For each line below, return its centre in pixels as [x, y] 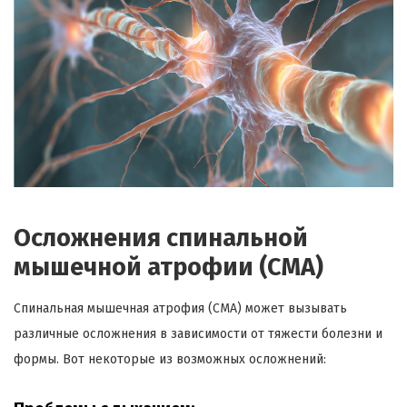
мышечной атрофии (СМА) [169, 267]
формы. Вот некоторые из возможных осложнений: [170, 359]
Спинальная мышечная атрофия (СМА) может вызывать [180, 308]
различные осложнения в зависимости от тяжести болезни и [198, 333]
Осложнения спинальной [161, 238]
